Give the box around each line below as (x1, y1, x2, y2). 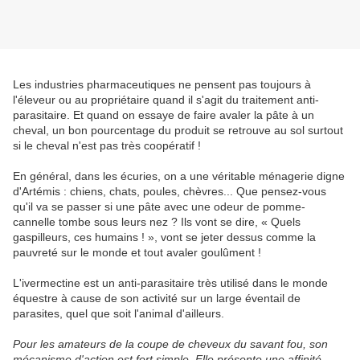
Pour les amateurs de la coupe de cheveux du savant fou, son (13, 337, 328, 351)
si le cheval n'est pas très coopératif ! (13, 139, 201, 153)
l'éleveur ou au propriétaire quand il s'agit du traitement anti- (13, 93, 319, 107)
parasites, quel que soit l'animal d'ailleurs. (13, 307, 224, 321)
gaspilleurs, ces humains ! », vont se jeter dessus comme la (13, 231, 316, 244)
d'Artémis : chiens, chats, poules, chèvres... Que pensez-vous (13, 185, 326, 198)
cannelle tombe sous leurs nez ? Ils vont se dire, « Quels (13, 215, 301, 229)
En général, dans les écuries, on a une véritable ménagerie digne (13, 170, 345, 183)
